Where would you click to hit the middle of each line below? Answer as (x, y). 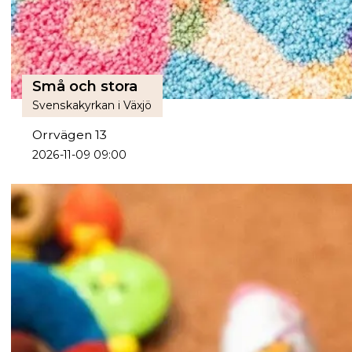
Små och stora (85, 87)
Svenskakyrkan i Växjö (92, 106)
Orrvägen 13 (70, 135)
